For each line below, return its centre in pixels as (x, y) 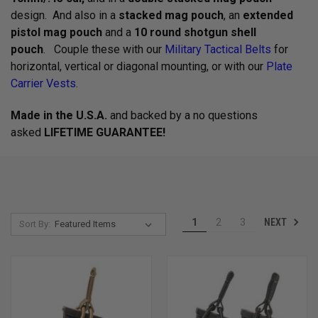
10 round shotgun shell (195, 32)
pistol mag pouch (56, 32)
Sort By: (34, 224)
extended (268, 15)
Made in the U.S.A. (59, 115)
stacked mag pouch (171, 15)
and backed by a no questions (182, 115)
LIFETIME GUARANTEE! (105, 132)
